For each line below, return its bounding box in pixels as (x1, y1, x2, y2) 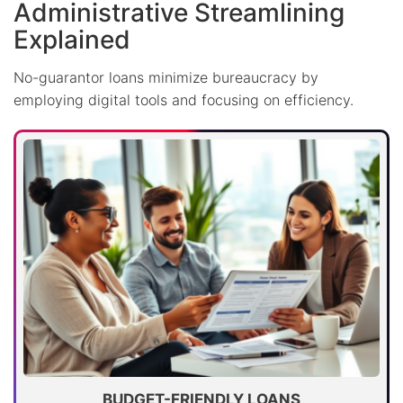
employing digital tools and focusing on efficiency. (13, 91, 354, 110)
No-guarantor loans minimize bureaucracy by (13, 68, 318, 87)
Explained (13, 24, 130, 56)
